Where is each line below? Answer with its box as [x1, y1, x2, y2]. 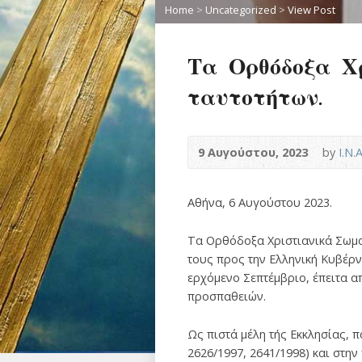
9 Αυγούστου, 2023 [198, 145, 308, 160]
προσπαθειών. [187, 288, 266, 304]
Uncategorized [205, 2, 276, 17]
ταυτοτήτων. [187, 80, 322, 112]
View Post [288, 2, 335, 17]
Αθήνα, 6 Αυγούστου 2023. [187, 195, 332, 210]
